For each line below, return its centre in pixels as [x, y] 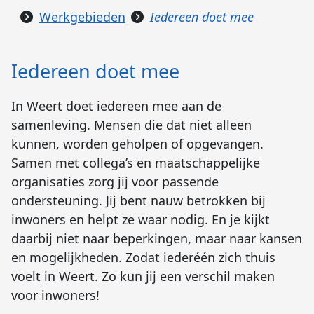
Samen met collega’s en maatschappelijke [136, 162]
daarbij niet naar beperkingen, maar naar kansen [157, 238]
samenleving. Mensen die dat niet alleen [131, 124]
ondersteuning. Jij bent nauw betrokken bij [138, 200]
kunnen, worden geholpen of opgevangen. [137, 143]
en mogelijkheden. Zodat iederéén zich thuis [143, 257]
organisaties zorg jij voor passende [115, 181]
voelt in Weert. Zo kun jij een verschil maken [143, 276]
